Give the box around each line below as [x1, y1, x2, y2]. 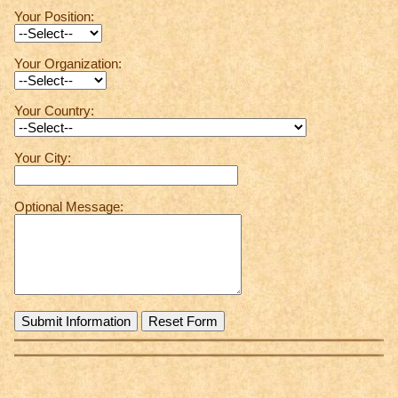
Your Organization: [14, 55, 122, 71]
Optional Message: [14, 198, 123, 214]
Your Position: [14, 8, 94, 24]
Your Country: [14, 102, 94, 118]
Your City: [14, 149, 71, 165]
